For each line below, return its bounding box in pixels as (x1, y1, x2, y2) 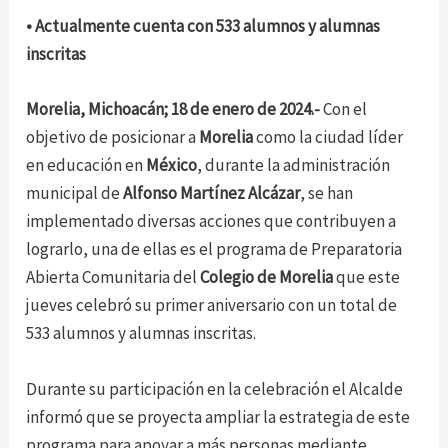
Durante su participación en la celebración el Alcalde (26, 377, 404, 400)
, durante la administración (197, 154, 391, 177)
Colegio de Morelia (200, 266, 337, 289)
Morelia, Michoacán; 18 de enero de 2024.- (26, 98, 321, 121)
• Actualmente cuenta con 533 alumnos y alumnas (26, 15, 381, 38)
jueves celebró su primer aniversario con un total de (26, 294, 398, 317)
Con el (320, 98, 368, 121)
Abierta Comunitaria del (26, 266, 201, 289)
